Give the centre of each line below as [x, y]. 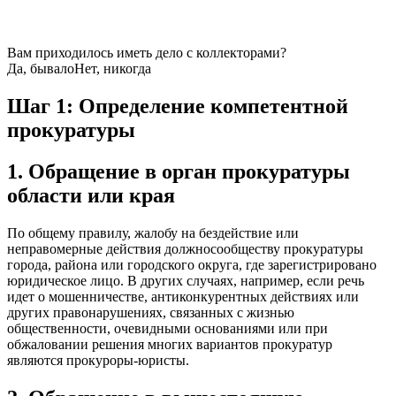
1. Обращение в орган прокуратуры [179, 171]
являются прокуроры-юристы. [98, 360]
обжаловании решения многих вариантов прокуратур [170, 344]
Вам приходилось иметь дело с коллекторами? [147, 52]
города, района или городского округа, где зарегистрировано [192, 264]
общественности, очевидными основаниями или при [168, 328]
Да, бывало [41, 68]
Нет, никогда [113, 68]
